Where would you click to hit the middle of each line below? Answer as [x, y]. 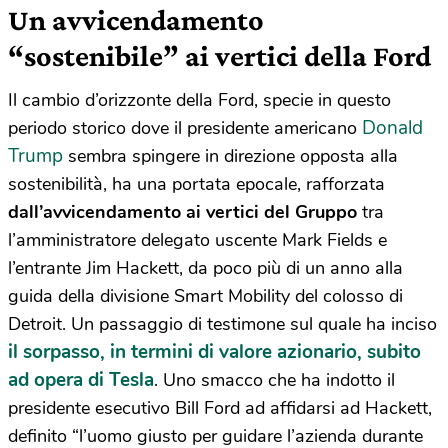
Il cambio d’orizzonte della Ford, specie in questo [199, 100]
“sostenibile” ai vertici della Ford [219, 56]
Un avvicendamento [136, 20]
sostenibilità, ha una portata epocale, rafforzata [196, 184]
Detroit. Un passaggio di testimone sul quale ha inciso [222, 324]
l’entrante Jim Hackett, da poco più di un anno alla [205, 268]
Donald [392, 128]
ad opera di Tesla [81, 380]
